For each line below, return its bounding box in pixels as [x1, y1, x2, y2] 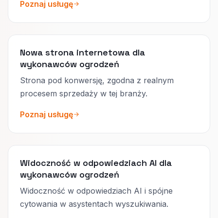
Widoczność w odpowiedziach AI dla [20, 157, 172, 168]
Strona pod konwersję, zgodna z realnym [20, 75, 174, 85]
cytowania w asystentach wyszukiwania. [20, 199, 168, 209]
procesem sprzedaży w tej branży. [20, 88, 147, 98]
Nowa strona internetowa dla [20, 46, 145, 58]
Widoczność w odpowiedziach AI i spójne [20, 185, 173, 196]
